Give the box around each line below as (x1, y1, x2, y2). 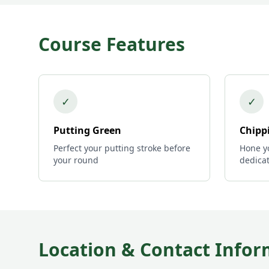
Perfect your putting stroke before (53, 142, 190, 154)
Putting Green (53, 124, 121, 137)
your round (53, 154, 98, 166)
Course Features (38, 32, 185, 56)
